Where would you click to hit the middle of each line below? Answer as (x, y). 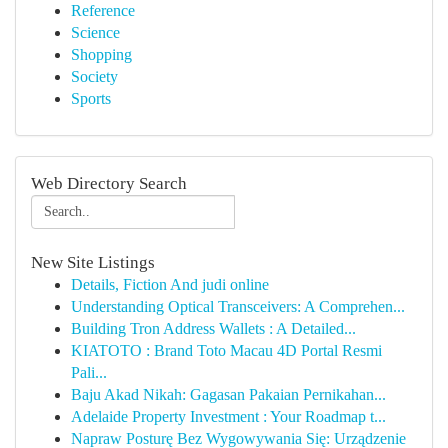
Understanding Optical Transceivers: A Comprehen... (238, 306)
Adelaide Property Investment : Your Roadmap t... (228, 416)
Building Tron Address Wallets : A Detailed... (213, 328)
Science (95, 32)
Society (94, 76)
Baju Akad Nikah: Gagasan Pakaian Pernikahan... (228, 394)
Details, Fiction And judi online (170, 284)
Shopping (101, 54)
